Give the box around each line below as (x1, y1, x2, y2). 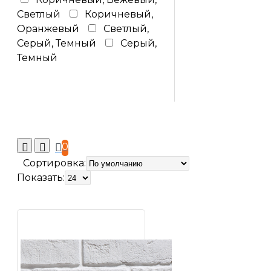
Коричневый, (85, 8, 153, 20)
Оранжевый (17, 23, 79, 34)
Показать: (17, 172, 65, 183)
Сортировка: (23, 157, 86, 169)
